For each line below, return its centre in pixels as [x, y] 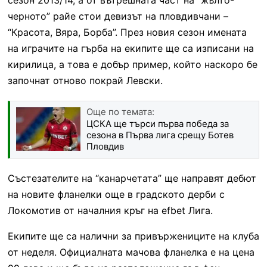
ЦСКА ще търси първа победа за [157, 123]
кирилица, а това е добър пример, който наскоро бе [132, 64]
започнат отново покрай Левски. [85, 80]
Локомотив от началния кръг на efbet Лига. [110, 210]
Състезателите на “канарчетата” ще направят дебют [132, 178]
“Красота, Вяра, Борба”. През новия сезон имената [127, 32]
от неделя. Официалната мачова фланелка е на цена [131, 252]
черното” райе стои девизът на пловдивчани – [118, 16]
